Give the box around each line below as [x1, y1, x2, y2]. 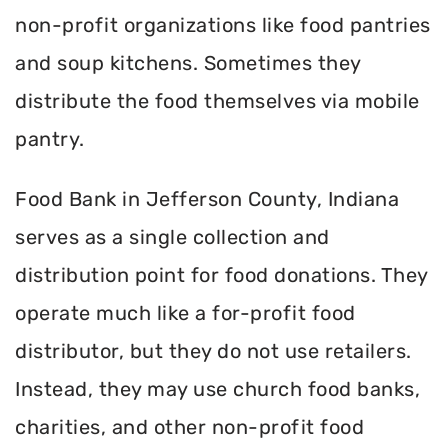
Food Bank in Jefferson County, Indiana [15, 186, 399, 211]
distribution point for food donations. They [15, 262, 428, 287]
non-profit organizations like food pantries [15, 12, 431, 37]
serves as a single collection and [15, 224, 330, 249]
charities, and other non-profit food [15, 414, 364, 439]
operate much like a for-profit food [15, 300, 356, 325]
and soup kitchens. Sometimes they [15, 50, 361, 75]
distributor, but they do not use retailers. [15, 338, 412, 363]
